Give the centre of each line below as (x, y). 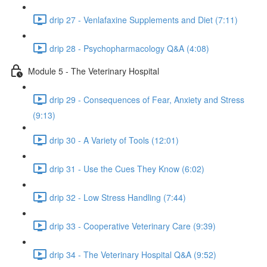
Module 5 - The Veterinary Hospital (94, 71)
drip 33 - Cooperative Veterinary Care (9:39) (133, 226)
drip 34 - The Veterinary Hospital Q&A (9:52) (133, 254)
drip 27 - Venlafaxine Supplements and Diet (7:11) (144, 19)
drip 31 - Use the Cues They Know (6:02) (127, 168)
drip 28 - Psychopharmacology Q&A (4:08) (129, 48)
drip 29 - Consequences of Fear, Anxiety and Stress (147, 99)
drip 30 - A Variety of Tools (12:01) (114, 140)
